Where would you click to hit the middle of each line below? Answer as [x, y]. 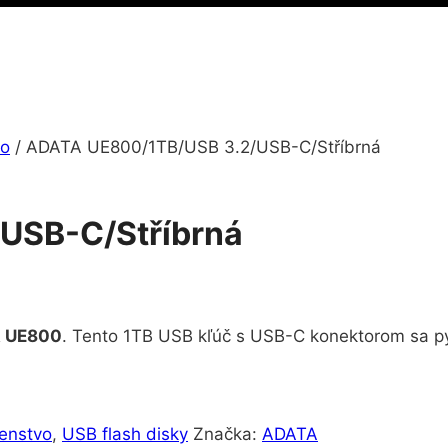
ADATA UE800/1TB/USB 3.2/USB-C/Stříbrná [203, 147]
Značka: [227, 434]
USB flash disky [125, 434]
